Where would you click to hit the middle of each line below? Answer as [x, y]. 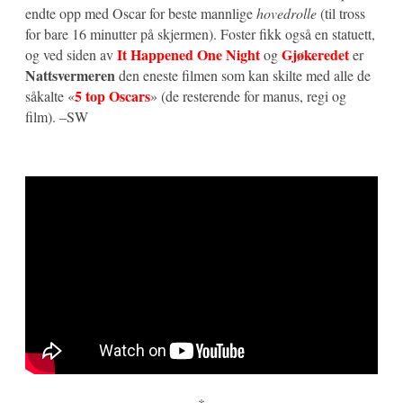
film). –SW [57, 117]
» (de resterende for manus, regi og [248, 96]
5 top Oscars [112, 96]
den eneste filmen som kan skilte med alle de [243, 76]
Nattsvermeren [70, 76]
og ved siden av [71, 55]
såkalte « [50, 96]
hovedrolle [287, 13]
